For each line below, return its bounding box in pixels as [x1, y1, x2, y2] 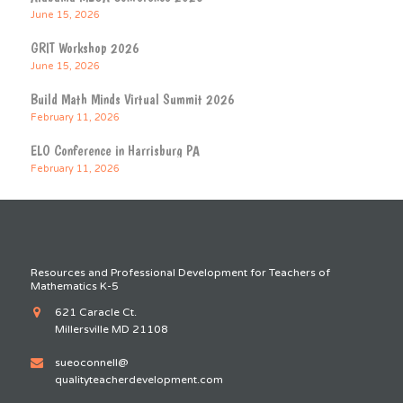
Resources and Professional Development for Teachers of [30, 266, 330, 280]
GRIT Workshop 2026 [30, 40, 139, 58]
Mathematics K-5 [30, 280, 119, 293]
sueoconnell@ [54, 355, 128, 369]
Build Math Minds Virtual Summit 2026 [30, 91, 235, 109]
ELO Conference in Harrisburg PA [30, 142, 200, 160]
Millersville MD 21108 [54, 323, 168, 336]
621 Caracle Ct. [54, 306, 137, 319]
